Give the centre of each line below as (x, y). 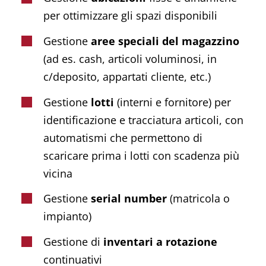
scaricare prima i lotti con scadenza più (142, 155)
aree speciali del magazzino (165, 41)
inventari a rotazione (161, 241)
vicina (58, 173)
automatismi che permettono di (123, 137)
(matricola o (199, 199)
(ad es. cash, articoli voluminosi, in (130, 58)
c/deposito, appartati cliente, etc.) (127, 76)
